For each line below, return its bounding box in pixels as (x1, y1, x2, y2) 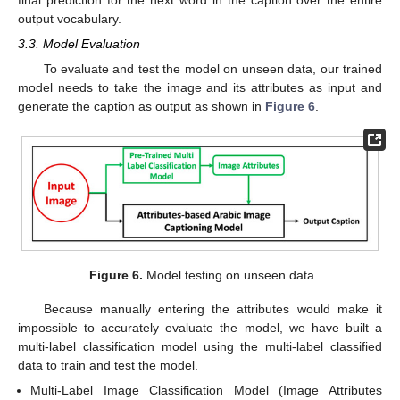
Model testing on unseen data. (143, 268, 319, 283)
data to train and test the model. (18, 358, 198, 373)
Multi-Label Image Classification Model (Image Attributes (30, 383, 382, 398)
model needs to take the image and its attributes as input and (18, 79, 382, 95)
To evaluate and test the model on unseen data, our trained (43, 61, 382, 76)
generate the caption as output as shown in (18, 98, 265, 113)
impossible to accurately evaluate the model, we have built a (18, 321, 382, 336)
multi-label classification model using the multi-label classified (18, 339, 382, 354)
